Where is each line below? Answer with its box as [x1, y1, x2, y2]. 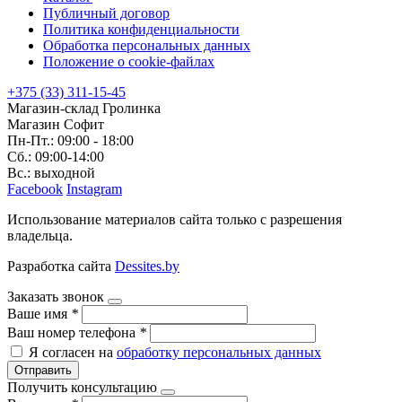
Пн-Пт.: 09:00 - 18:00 [7, 132, 134, 148]
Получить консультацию [7, 379, 157, 395]
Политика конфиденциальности [43, 21, 240, 37]
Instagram [66, 180, 122, 197]
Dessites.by [115, 258, 179, 274]
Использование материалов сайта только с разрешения [7, 211, 342, 227]
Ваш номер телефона [7, 324, 139, 340]
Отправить [14, 363, 72, 377]
